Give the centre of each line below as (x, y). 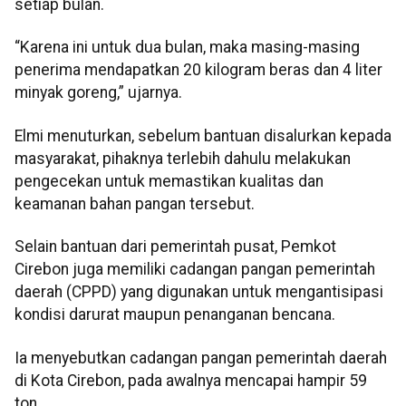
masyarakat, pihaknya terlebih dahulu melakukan (183, 158)
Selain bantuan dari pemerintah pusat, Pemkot (175, 247)
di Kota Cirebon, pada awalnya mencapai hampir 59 (191, 380)
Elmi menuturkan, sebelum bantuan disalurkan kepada (203, 135)
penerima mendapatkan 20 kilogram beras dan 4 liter (198, 70)
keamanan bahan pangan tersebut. (135, 203)
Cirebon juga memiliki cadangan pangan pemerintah (195, 270)
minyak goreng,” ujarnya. (98, 93)
